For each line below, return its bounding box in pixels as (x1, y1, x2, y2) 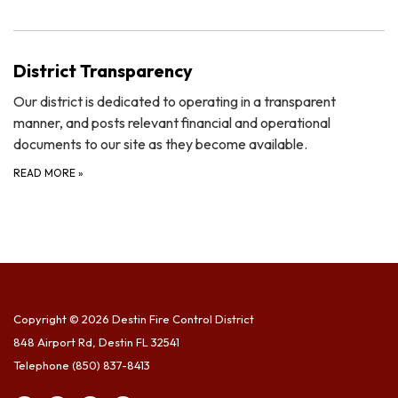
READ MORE (13, 166, 78, 180)
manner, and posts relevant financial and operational (13, 114, 330, 132)
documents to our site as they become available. (13, 135, 307, 154)
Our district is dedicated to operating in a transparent (13, 92, 336, 111)
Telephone (13, 358, 69, 373)
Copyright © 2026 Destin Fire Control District (13, 312, 254, 327)
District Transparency (13, 60, 193, 83)
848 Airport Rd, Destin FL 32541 (13, 335, 179, 350)
